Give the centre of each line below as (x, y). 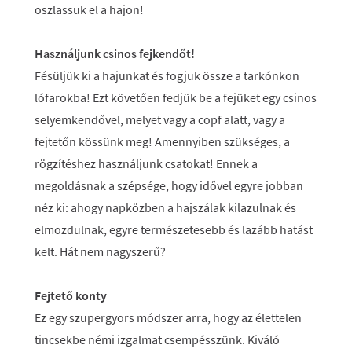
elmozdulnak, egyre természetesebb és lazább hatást (174, 229)
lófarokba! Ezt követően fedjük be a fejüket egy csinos (176, 97)
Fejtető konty (71, 295)
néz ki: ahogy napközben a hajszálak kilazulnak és (165, 207)
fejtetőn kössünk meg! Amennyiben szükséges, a (162, 141)
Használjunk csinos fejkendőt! (115, 53)
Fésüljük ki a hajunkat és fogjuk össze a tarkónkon (167, 75)
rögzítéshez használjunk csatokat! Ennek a (146, 163)
